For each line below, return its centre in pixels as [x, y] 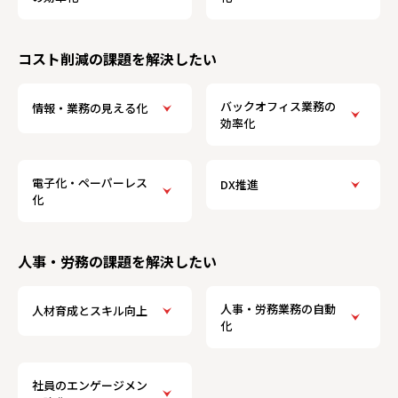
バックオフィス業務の [278, 106]
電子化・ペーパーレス [90, 182]
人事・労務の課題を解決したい [117, 261]
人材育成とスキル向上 [90, 311]
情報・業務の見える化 [90, 108]
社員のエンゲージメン [90, 385]
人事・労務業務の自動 [278, 308]
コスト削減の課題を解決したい [117, 58]
